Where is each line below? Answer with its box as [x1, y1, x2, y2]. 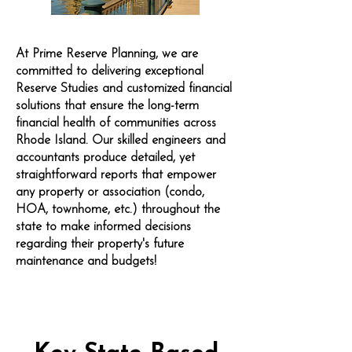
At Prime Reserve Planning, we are [16, 48, 198, 60]
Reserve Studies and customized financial [16, 82, 232, 95]
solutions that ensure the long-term [16, 100, 199, 112]
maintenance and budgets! [16, 255, 156, 268]
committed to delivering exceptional [16, 65, 203, 78]
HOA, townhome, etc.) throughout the [16, 203, 220, 216]
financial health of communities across [16, 117, 216, 130]
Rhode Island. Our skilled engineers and [16, 134, 225, 147]
